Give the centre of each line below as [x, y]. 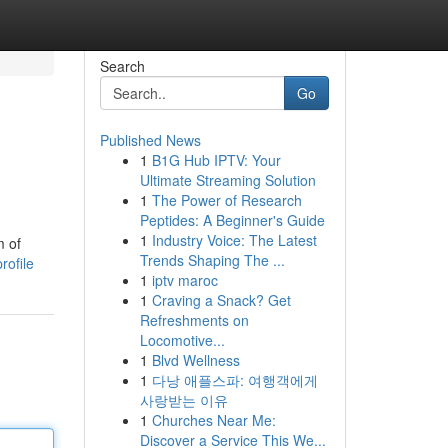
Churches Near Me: [213, 420]
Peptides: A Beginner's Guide [232, 220]
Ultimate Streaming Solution [227, 180]
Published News [150, 140]
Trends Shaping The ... [212, 260]
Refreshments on [194, 320]
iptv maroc [184, 280]
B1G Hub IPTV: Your [216, 160]
